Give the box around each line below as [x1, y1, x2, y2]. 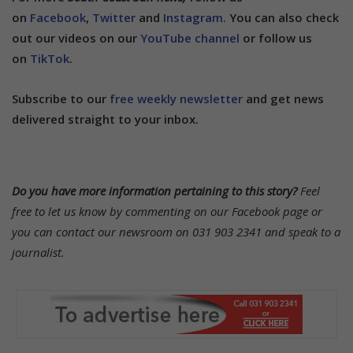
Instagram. [163, 9, 229, 25]
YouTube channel [140, 29, 240, 46]
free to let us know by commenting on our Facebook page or [12, 203, 322, 219]
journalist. [12, 243, 65, 260]
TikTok [30, 50, 69, 66]
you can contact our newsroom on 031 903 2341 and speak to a [12, 223, 340, 240]
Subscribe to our [12, 90, 110, 106]
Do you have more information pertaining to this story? [12, 182, 297, 199]
